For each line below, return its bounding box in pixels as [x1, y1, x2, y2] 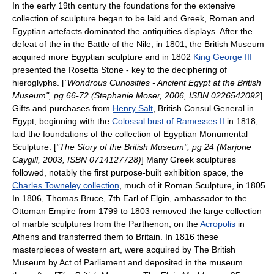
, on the [169, 219, 200, 229]
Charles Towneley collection [12, 180, 119, 190]
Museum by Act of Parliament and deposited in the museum [12, 257, 243, 267]
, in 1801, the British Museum [151, 39, 264, 49]
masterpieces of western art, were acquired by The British [12, 245, 235, 254]
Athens [12, 232, 39, 242]
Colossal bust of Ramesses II [112, 116, 224, 126]
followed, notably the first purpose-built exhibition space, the [12, 168, 243, 177]
